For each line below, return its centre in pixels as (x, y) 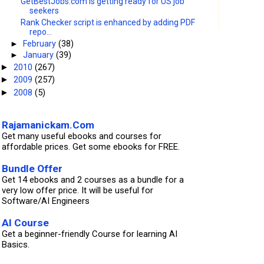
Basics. (16, 245)
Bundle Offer (32, 169)
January (40, 55)
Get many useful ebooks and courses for (82, 136)
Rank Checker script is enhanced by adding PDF (108, 22)
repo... (41, 32)
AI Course (25, 223)
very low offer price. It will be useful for (77, 191)
